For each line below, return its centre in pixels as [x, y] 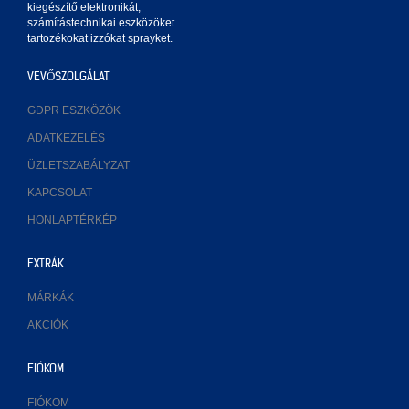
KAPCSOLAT [60, 193]
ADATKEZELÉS [66, 138]
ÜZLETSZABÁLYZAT [79, 166]
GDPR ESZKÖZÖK [74, 111]
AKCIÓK [48, 325]
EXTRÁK [46, 264]
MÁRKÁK [51, 298]
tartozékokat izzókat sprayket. [100, 39]
